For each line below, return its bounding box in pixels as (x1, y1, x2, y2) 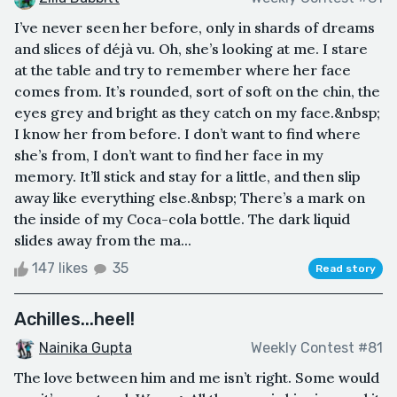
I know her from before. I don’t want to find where (14, 124, 361, 143)
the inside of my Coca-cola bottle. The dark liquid (14, 209, 350, 228)
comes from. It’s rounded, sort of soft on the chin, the (14, 82, 380, 100)
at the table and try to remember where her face (14, 60, 351, 79)
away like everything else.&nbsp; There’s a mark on (14, 188, 365, 206)
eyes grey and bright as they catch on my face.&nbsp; (14, 103, 380, 121)
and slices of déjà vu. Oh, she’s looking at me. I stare (14, 39, 368, 58)
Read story (315, 261, 376, 275)
